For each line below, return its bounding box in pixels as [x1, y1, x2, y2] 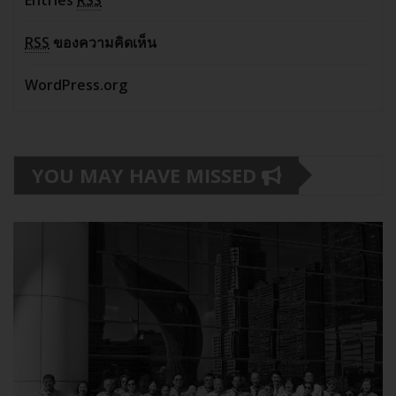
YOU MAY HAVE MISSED [32, 161, 262, 188]
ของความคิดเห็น [49, 32, 156, 52]
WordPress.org [25, 74, 127, 95]
